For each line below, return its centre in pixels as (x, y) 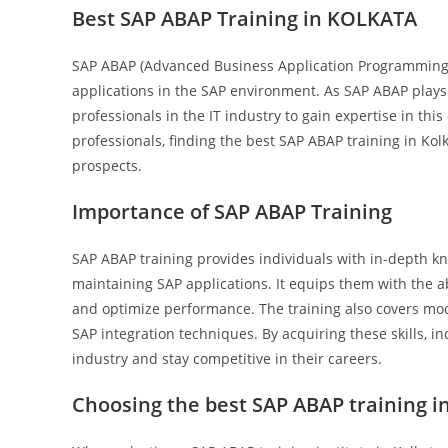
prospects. (107, 165)
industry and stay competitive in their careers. (227, 358)
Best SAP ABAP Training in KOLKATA (244, 18)
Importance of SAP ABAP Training (232, 211)
